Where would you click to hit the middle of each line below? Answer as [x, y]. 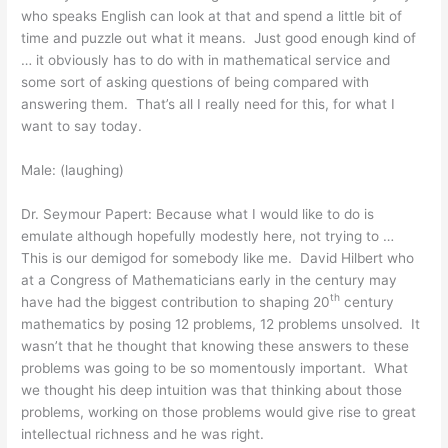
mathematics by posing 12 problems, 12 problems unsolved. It [221, 323]
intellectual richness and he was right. [143, 433]
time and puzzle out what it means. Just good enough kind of [219, 37]
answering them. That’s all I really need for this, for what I [208, 103]
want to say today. [82, 125]
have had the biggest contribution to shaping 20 [176, 301]
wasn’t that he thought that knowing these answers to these [215, 345]
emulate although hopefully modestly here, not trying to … [210, 235]
